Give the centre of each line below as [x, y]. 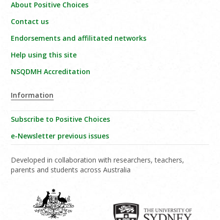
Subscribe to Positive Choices [61, 119]
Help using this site [44, 55]
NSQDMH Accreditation [51, 71]
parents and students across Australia [71, 169]
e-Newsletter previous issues [60, 136]
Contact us [30, 21]
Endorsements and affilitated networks [79, 38]
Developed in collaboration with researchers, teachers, [98, 160]
